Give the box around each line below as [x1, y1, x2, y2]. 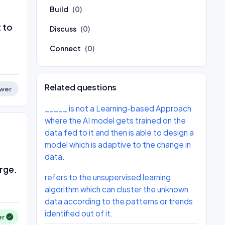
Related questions [45, 82, 117, 92]
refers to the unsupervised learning [45, 172, 171, 182]
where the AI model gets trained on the [45, 116, 186, 125]
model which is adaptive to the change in [45, 140, 191, 149]
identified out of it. [45, 208, 113, 218]
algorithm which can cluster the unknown [45, 184, 188, 194]
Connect [50, 44, 81, 53]
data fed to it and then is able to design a [45, 128, 194, 137]
